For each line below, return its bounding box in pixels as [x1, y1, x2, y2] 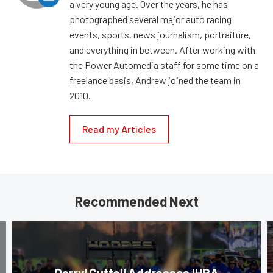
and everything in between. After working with [69, 44, 255, 56]
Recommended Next [74, 193, 199, 210]
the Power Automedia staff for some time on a [69, 59, 259, 71]
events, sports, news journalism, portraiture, [69, 29, 251, 41]
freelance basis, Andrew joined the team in [69, 74, 241, 87]
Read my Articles [82, 123, 156, 135]
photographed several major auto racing [69, 13, 232, 26]
